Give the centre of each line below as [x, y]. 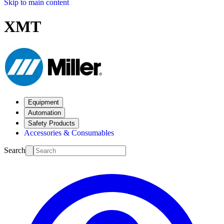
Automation [44, 112]
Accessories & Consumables [69, 132]
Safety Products [51, 123]
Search [15, 150]
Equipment [43, 102]
